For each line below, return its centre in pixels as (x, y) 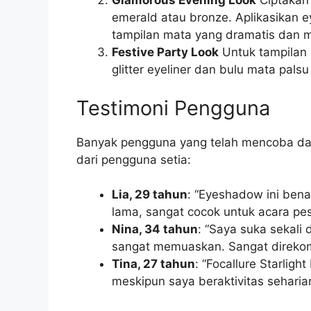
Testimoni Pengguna (173, 108)
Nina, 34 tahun (154, 229)
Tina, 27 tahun (153, 264)
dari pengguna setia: (133, 159)
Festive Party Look (165, 52)
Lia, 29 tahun (149, 195)
